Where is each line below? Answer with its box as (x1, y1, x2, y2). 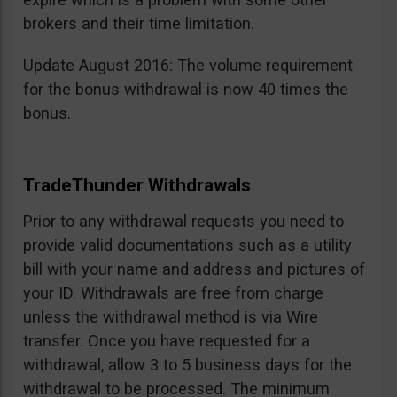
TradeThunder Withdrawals (23, 175, 251, 197)
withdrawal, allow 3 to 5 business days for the (23, 355, 352, 375)
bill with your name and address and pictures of (23, 260, 365, 279)
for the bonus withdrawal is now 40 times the (23, 80, 348, 99)
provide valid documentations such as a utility (23, 236, 352, 255)
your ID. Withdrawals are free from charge (23, 284, 323, 303)
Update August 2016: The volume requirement (23, 56, 353, 75)
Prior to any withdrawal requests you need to (23, 212, 344, 231)
